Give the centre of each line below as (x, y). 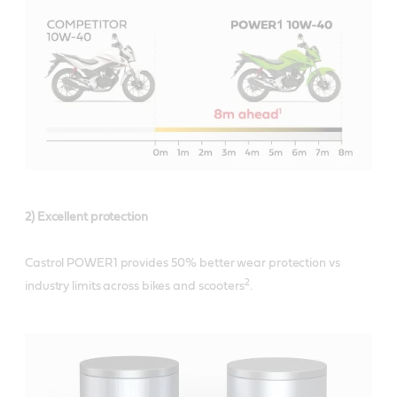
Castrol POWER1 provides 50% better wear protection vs (183, 263)
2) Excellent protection (86, 217)
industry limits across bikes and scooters (135, 286)
